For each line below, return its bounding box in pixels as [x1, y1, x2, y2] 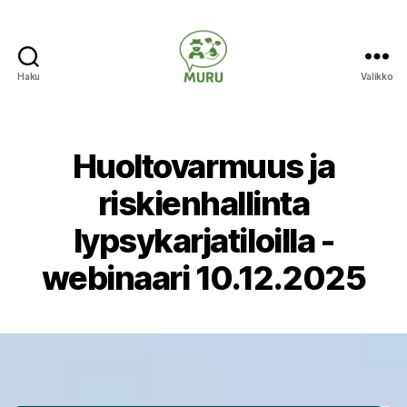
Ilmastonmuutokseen [203, 82, 361, 102]
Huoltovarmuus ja [72, 146, 335, 186]
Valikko [361, 71, 393, 82]
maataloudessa [203, 122, 320, 142]
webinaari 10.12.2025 [41, 258, 366, 298]
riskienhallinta [97, 184, 310, 223]
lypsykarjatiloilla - [73, 221, 334, 261]
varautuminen [203, 102, 309, 122]
